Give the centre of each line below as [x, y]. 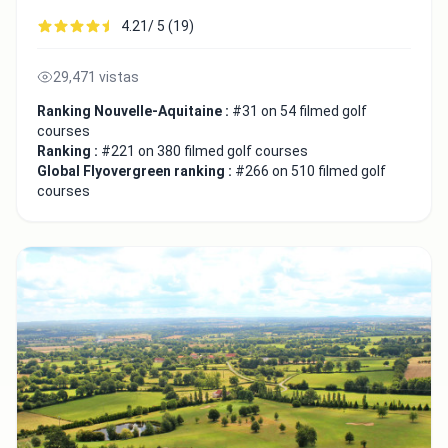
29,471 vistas [96, 77]
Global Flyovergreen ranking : [136, 171]
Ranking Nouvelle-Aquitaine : [134, 111]
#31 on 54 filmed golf [299, 111]
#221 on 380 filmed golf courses [204, 151]
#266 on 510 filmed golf [310, 171]
